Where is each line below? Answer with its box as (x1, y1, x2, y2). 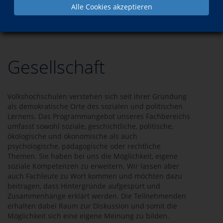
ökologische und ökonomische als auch (7, 131, 137, 141)
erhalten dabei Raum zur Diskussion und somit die (7, 201, 177, 211)
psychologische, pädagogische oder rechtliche (7, 141, 161, 151)
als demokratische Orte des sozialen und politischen (7, 102, 183, 111)
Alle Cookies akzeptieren (71, 2, 152, 11)
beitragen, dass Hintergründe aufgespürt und (7, 181, 160, 191)
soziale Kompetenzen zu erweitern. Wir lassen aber (7, 161, 179, 171)
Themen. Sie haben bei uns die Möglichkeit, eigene (7, 151, 178, 161)
